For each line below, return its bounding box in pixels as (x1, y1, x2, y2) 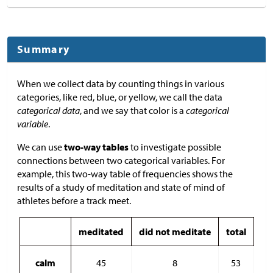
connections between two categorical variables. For (17, 154, 225, 166)
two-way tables (64, 140, 129, 153)
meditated (78, 225, 124, 238)
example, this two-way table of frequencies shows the (17, 167, 233, 180)
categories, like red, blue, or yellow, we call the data (17, 90, 222, 103)
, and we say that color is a (80, 104, 186, 116)
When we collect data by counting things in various (17, 77, 224, 90)
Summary (17, 41, 70, 56)
